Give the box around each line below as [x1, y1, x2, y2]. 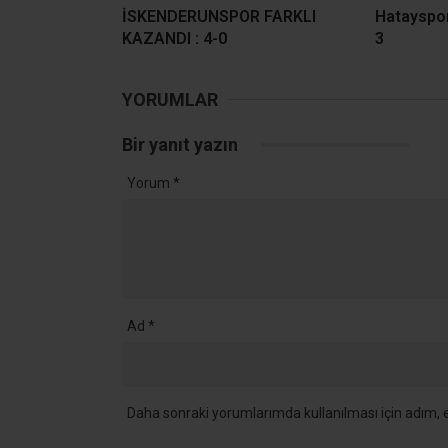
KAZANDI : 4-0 [122, 28, 227, 48]
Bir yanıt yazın [122, 133, 242, 155]
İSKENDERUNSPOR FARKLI [122, 6, 316, 26]
